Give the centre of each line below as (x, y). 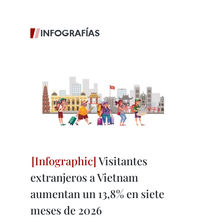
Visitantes (122, 161)
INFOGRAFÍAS (70, 33)
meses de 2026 (66, 210)
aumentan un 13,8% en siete (97, 194)
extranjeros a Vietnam (84, 177)
